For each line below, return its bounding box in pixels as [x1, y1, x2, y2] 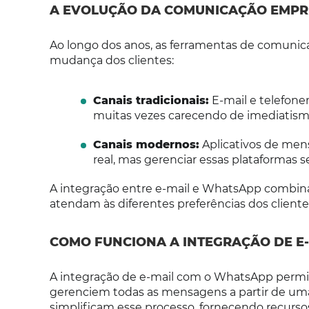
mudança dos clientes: [50, 54, 174, 67]
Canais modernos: [92, 138, 199, 151]
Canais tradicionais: [92, 94, 209, 107]
